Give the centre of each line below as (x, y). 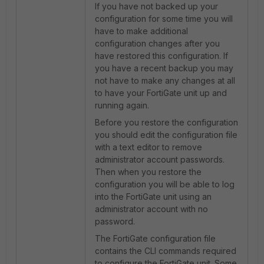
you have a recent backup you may (164, 68)
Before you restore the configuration (166, 122)
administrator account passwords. (160, 159)
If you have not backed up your (156, 6)
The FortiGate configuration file (155, 238)
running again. (122, 105)
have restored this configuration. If (161, 56)
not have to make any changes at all (165, 80)
